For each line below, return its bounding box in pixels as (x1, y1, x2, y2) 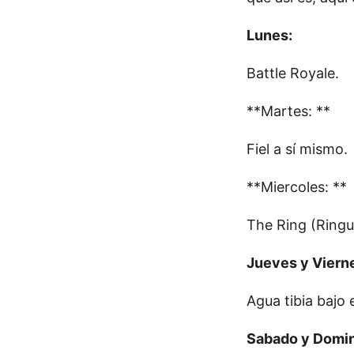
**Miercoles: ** (247, 179, 347, 195)
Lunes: (247, 27, 292, 43)
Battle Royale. (247, 65, 339, 81)
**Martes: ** (247, 103, 330, 119)
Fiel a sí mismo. (247, 141, 348, 157)
